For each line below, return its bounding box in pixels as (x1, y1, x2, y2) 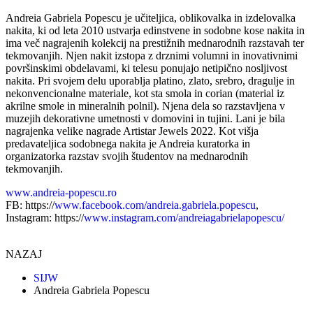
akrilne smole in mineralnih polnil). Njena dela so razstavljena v (6, 100, 285, 112)
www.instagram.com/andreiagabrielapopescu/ (84, 212, 284, 224)
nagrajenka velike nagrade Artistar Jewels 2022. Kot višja (6, 125, 259, 138)
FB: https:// (6, 199, 54, 212)
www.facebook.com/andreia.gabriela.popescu (54, 199, 256, 212)
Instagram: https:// (6, 212, 84, 224)
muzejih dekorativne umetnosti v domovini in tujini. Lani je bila (6, 112, 285, 125)
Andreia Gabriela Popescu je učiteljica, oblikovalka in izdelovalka (6, 12, 296, 24)
